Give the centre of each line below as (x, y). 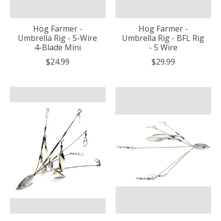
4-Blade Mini (57, 47)
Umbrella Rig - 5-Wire (58, 38)
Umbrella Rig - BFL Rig (163, 38)
